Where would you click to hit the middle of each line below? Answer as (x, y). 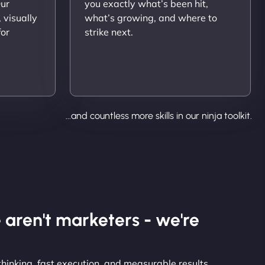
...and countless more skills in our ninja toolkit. (159, 115)
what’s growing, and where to (151, 17)
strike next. (109, 32)
